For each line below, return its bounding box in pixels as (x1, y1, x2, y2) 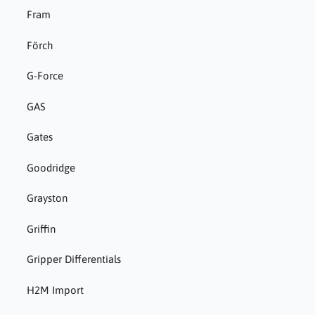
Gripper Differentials (26, 253, 121, 266)
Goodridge (26, 161, 75, 174)
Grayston (26, 192, 67, 205)
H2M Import (26, 283, 84, 296)
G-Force (26, 70, 63, 82)
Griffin (26, 222, 56, 235)
